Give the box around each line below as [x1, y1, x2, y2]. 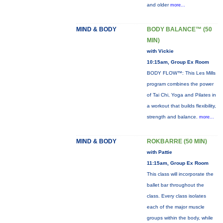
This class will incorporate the [146, 171, 214, 177]
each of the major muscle [146, 204, 205, 210]
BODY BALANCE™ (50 [146, 26, 212, 33]
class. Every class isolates [146, 193, 206, 199]
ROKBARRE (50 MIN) [146, 138, 207, 145]
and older [146, 2, 170, 7]
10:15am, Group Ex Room [146, 59, 209, 65]
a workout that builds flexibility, [146, 103, 216, 109]
